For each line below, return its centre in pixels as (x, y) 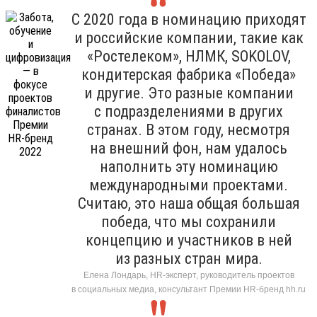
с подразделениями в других (189, 111)
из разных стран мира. (189, 258)
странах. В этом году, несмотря (189, 129)
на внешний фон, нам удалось (189, 148)
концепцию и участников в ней (189, 240)
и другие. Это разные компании (189, 93)
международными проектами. (189, 185)
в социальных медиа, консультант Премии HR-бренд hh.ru (189, 289)
